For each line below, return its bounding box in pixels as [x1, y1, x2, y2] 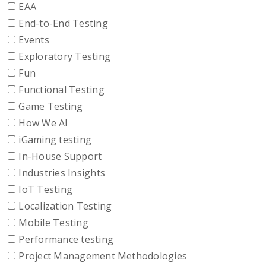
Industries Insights [18, 166, 105, 180]
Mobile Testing [18, 216, 88, 230]
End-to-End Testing [18, 17, 108, 30]
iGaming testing [18, 133, 92, 147]
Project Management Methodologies [18, 249, 188, 263]
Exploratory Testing [18, 50, 110, 64]
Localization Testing [18, 199, 112, 213]
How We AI [18, 116, 68, 130]
